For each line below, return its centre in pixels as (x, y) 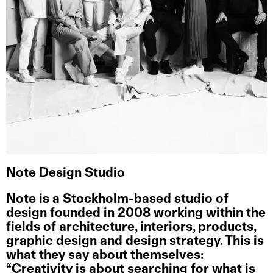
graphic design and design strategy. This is (135, 241)
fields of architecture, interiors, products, (131, 227)
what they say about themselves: (105, 255)
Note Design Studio (66, 173)
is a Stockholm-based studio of (134, 199)
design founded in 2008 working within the (136, 213)
